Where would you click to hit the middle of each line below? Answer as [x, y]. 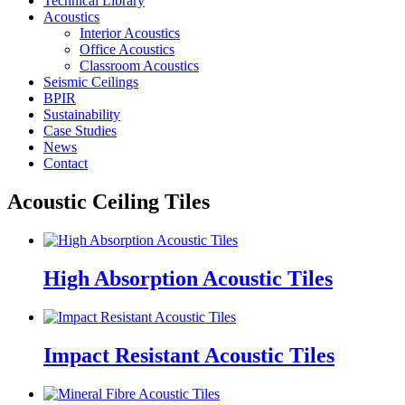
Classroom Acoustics [139, 66]
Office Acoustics [127, 50]
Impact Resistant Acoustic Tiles [189, 355]
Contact [66, 164]
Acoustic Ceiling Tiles [108, 202]
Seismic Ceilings [91, 82]
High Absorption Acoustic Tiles [188, 279]
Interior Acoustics [130, 33]
